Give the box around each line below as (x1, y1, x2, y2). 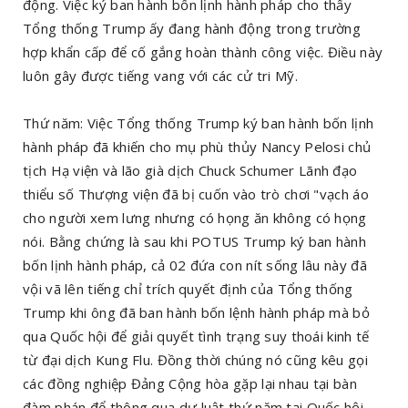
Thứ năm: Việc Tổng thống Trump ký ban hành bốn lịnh (23, 113, 374, 132)
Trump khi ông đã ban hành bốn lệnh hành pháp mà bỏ (23, 302, 370, 321)
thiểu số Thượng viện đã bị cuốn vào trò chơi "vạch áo (23, 184, 369, 203)
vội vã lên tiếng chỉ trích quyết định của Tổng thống (23, 279, 353, 298)
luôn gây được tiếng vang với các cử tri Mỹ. (23, 66, 298, 85)
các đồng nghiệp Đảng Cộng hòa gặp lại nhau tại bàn (23, 373, 357, 393)
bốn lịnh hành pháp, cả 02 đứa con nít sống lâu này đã (23, 255, 367, 274)
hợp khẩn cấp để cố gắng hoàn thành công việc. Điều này (23, 42, 383, 61)
